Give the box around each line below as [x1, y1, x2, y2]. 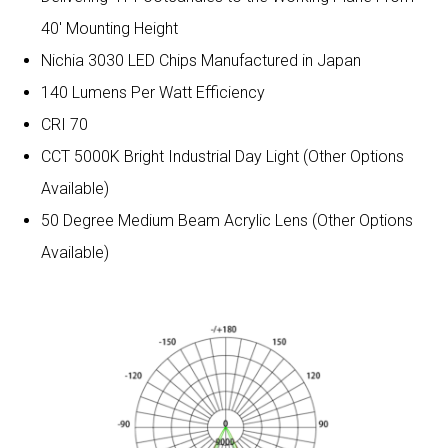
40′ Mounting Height [40, 18, 178, 38]
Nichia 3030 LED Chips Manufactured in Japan [40, 50, 361, 70]
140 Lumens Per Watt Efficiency [40, 82, 265, 102]
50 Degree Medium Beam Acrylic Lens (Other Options [40, 210, 413, 230]
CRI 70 [40, 114, 88, 134]
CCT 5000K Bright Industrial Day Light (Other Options [40, 146, 404, 166]
